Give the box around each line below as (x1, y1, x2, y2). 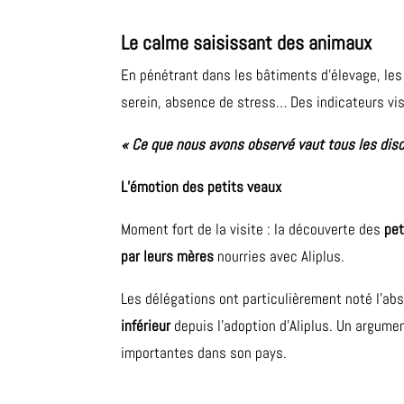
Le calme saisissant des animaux (121, 30, 372, 56)
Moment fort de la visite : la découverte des (121, 219, 385, 240)
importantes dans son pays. (121, 343, 288, 363)
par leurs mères (121, 246, 215, 267)
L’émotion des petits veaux (121, 177, 282, 197)
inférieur (121, 316, 171, 336)
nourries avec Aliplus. (214, 246, 345, 267)
